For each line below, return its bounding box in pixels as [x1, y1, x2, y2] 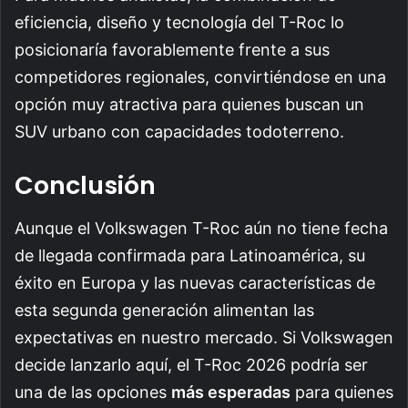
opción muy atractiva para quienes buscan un [15, 95, 364, 115]
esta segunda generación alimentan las [15, 300, 314, 320]
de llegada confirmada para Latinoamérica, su [15, 245, 365, 265]
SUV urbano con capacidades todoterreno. [15, 122, 344, 142]
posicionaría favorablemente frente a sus [15, 40, 330, 60]
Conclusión [15, 168, 156, 203]
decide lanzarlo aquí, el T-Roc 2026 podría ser [15, 354, 368, 374]
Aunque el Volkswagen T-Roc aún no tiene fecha [15, 218, 388, 238]
